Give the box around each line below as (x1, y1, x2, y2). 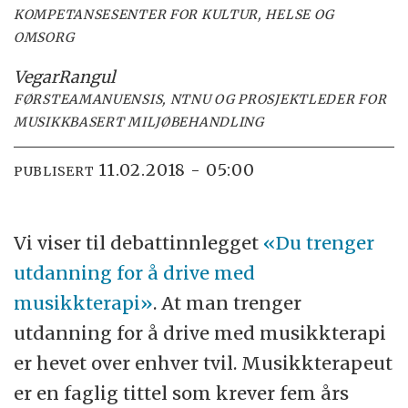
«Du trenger (263, 231, 375, 255)
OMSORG (14, 28, 75, 46)
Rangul (58, 66, 117, 87)
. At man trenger (153, 291, 302, 315)
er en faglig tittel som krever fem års (14, 382, 350, 405)
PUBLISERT (14, 163, 95, 180)
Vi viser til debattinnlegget (14, 231, 264, 255)
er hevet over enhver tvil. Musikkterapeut (14, 352, 393, 375)
